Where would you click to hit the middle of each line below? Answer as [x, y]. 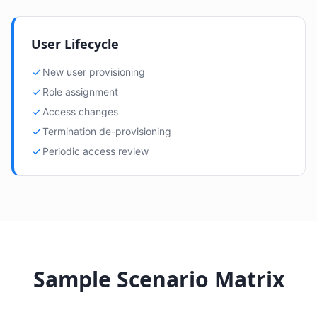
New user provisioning [94, 72]
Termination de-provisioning [107, 131]
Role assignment [80, 92]
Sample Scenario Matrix [158, 279]
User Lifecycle [75, 44]
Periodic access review [96, 151]
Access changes [80, 111]
